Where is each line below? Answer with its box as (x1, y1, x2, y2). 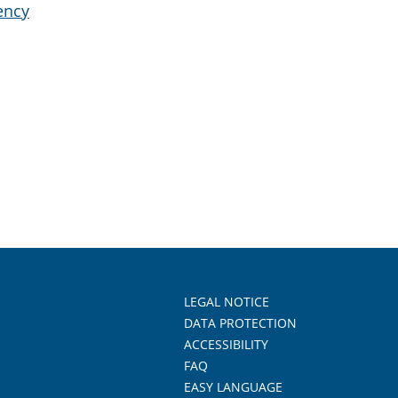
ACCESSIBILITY (184, 336, 268, 353)
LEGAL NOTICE (184, 293, 269, 310)
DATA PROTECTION (184, 314, 297, 331)
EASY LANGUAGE (184, 378, 283, 395)
